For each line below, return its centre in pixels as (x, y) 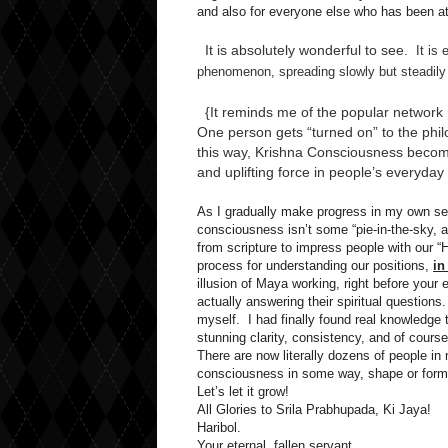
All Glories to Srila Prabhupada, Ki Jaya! (314, 409)
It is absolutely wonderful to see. (302, 50)
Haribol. (219, 427)
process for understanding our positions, (315, 265)
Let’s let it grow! (245, 391)
